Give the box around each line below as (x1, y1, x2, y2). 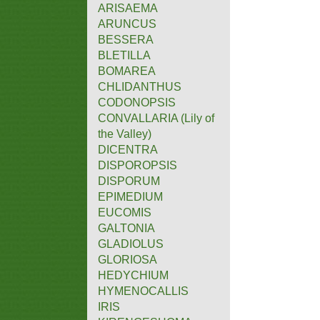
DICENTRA (98, 143, 158, 156)
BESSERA (98, 33, 154, 46)
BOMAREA (98, 64, 156, 77)
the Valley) (98, 127, 151, 140)
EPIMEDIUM (98, 190, 163, 203)
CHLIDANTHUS (98, 80, 181, 93)
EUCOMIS (98, 206, 151, 219)
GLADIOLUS (98, 237, 164, 250)
